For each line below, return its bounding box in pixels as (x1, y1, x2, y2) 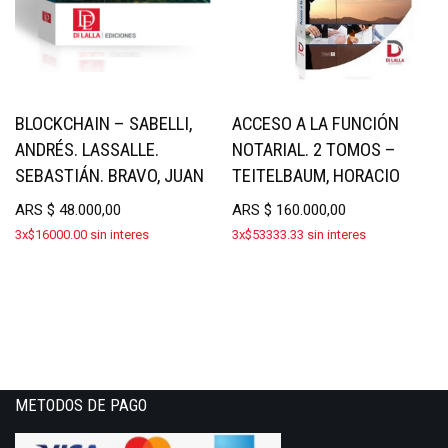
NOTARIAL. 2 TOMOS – (232, 138, 397, 161)
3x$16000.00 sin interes (15, 227, 149, 243)
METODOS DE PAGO (15, 396, 147, 416)
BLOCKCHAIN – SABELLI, (15, 112, 192, 135)
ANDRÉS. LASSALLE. (15, 138, 159, 161)
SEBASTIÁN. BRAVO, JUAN (15, 164, 204, 187)
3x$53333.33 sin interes (232, 227, 367, 243)
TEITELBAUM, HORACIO (232, 164, 401, 187)
